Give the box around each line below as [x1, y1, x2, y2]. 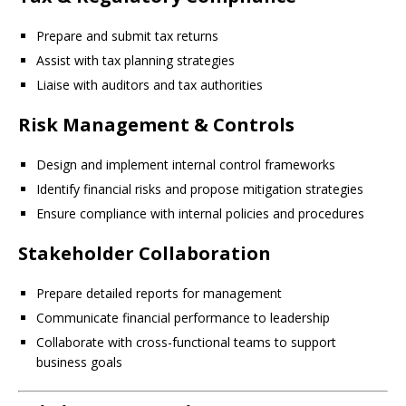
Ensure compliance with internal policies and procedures [36, 205, 364, 222]
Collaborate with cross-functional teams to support [36, 333, 336, 351]
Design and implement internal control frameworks [36, 156, 335, 173]
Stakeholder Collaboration [18, 241, 271, 266]
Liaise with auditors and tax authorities [36, 76, 263, 93]
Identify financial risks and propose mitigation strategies [36, 180, 363, 198]
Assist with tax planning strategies [36, 52, 235, 69]
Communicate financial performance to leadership [36, 309, 330, 326]
